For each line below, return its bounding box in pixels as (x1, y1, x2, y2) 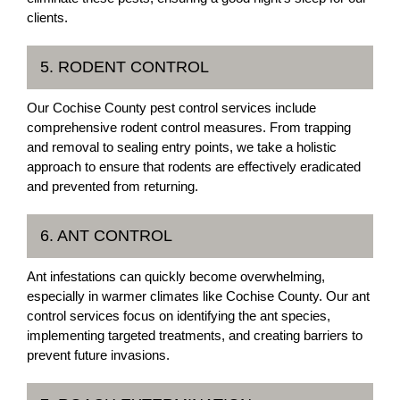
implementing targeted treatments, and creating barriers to (27, 327, 362, 343)
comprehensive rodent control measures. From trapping (27, 119, 351, 135)
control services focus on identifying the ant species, (27, 307, 330, 323)
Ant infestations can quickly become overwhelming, (27, 268, 325, 284)
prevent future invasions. (27, 346, 170, 362)
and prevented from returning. (27, 178, 198, 194)
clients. (27, 9, 68, 25)
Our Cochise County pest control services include (27, 99, 316, 115)
